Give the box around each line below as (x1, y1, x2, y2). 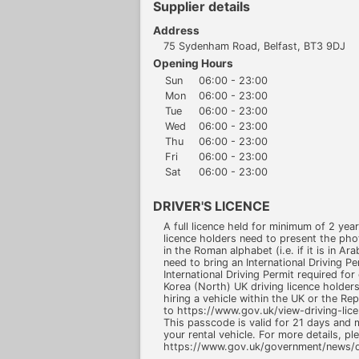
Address (153, 24, 200, 38)
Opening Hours (153, 56, 233, 70)
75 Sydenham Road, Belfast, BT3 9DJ (163, 39, 345, 52)
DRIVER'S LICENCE (153, 197, 270, 214)
